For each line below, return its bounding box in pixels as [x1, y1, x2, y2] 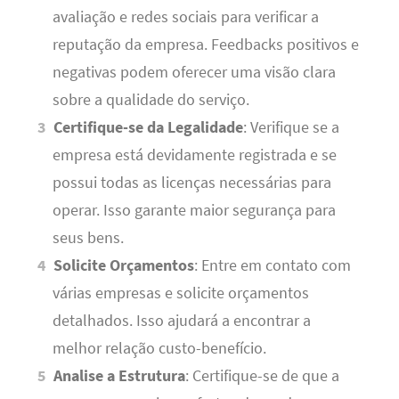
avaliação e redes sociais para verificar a [52, 7, 319, 28]
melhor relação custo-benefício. [52, 338, 266, 359]
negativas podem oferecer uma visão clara [52, 62, 336, 83]
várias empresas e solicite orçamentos [52, 283, 309, 304]
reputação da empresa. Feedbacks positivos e [52, 35, 359, 55]
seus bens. [52, 228, 124, 248]
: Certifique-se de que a [185, 366, 340, 387]
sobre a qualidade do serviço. [52, 90, 249, 110]
